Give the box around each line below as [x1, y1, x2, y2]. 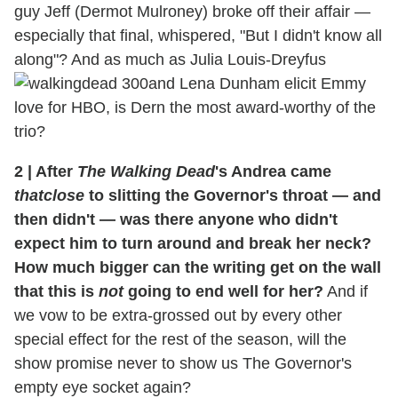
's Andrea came [215, 162, 331, 180]
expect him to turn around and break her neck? [14, 234, 371, 252]
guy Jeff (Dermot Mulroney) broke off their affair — [14, 2, 370, 20]
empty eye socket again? [14, 378, 191, 396]
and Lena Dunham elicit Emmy [148, 74, 366, 92]
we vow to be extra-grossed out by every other [14, 306, 342, 324]
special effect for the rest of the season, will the [14, 330, 346, 348]
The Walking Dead [77, 162, 215, 180]
